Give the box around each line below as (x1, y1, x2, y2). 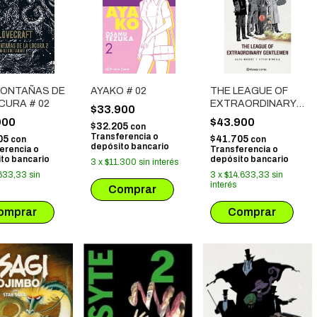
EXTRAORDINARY (210, 98, 296, 109)
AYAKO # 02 (91, 86, 146, 96)
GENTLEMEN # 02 (210, 111, 294, 122)
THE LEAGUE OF (210, 86, 288, 96)
